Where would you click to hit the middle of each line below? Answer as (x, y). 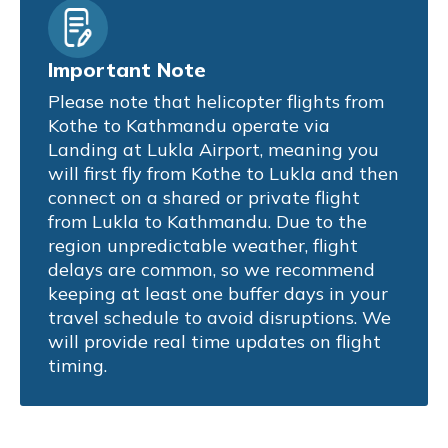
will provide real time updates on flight (214, 341)
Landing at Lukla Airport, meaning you (213, 149)
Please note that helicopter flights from (216, 101)
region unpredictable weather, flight (203, 245)
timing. (77, 365)
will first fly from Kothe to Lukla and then (223, 173)
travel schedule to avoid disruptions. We (219, 317)
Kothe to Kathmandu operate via (189, 125)
